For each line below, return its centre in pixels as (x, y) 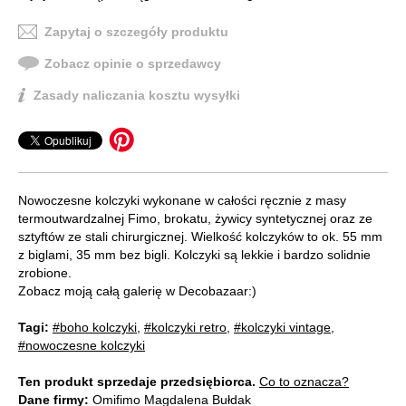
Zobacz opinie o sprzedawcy (133, 64)
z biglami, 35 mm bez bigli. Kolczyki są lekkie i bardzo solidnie (194, 255)
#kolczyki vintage (282, 328)
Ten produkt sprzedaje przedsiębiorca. (137, 382)
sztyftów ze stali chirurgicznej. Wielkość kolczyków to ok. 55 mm (200, 237)
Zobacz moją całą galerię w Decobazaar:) (137, 291)
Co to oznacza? (304, 382)
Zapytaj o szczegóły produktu (136, 32)
